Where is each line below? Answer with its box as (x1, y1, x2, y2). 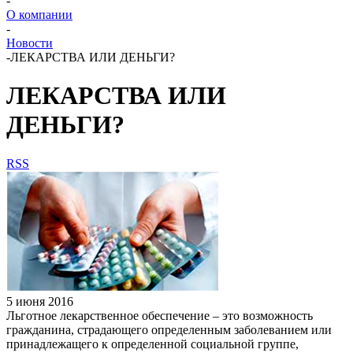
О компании (6, 8, 72, 21)
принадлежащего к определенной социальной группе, (6, 336, 299, 351)
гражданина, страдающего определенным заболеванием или (6, 322, 332, 336)
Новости (6, 36, 53, 50)
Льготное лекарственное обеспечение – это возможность (6, 308, 313, 322)
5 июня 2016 (6, 294, 73, 308)
